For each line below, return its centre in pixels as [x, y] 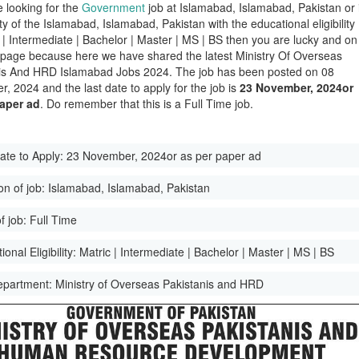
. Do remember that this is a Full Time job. [147, 103]
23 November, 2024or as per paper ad [164, 155]
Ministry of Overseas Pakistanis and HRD [160, 284]
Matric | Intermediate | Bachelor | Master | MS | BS [207, 252]
